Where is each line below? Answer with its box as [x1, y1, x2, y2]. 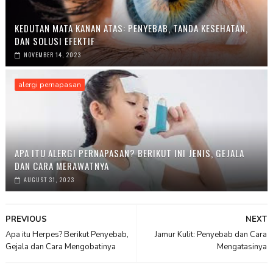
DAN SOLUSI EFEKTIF [14, 34, 95, 48]
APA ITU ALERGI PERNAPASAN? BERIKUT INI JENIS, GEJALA [14, 146, 244, 160]
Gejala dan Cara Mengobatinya [5, 241, 116, 252]
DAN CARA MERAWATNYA [14, 158, 109, 172]
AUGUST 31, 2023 [23, 174, 74, 184]
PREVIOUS [5, 213, 47, 225]
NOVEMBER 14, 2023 [23, 49, 81, 59]
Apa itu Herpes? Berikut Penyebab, [5, 229, 129, 240]
